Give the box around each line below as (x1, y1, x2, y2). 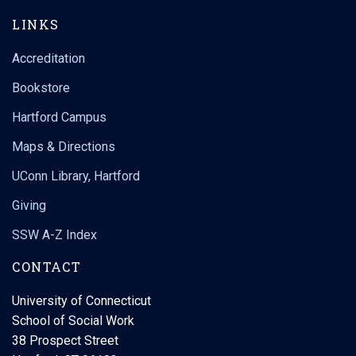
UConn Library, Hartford (12, 168, 140, 184)
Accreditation (12, 51, 85, 66)
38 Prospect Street (12, 333, 118, 348)
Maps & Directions (12, 139, 115, 154)
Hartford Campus (12, 110, 106, 125)
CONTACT (12, 258, 82, 275)
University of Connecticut (12, 293, 151, 308)
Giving (12, 198, 46, 213)
